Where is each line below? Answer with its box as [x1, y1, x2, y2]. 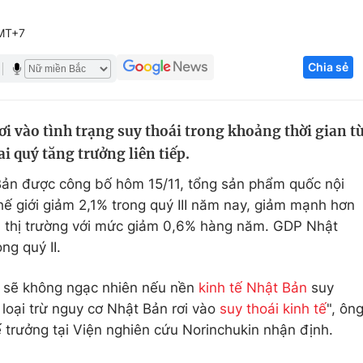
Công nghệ [261, 70, 333, 87]
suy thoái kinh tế [220, 301, 327, 317]
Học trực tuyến [62, 132, 158, 148]
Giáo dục [62, 70, 121, 87]
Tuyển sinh [62, 101, 132, 117]
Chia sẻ [308, 60, 348, 74]
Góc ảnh [277, 11, 331, 28]
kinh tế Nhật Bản [199, 280, 307, 296]
